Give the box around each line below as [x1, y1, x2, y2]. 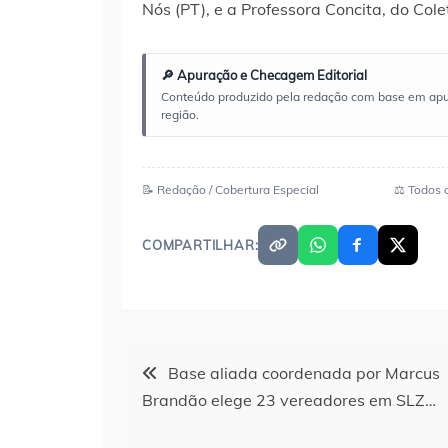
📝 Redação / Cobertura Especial [142, 181, 319, 197]
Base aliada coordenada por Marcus [168, 362, 440, 383]
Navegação [121, 346, 238, 384]
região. [161, 106, 199, 122]
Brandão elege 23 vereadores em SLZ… [142, 389, 436, 410]
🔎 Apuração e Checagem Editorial [161, 66, 367, 83]
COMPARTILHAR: [142, 236, 259, 253]
